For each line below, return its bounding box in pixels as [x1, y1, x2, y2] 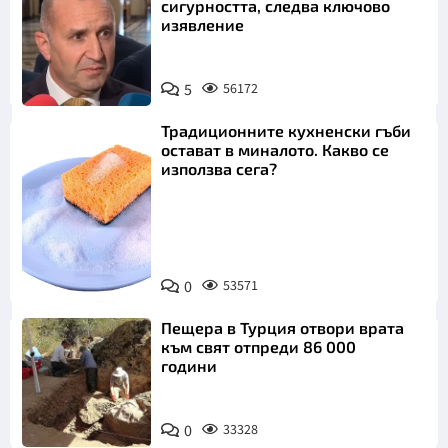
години [161, 355, 218, 375]
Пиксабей [38, 280, 106, 303]
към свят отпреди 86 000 [161, 336, 357, 356]
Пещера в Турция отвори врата [161, 317, 405, 337]
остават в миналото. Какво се [161, 140, 390, 160]
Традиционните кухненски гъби [161, 121, 412, 141]
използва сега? [161, 159, 278, 179]
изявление [161, 15, 245, 35]
